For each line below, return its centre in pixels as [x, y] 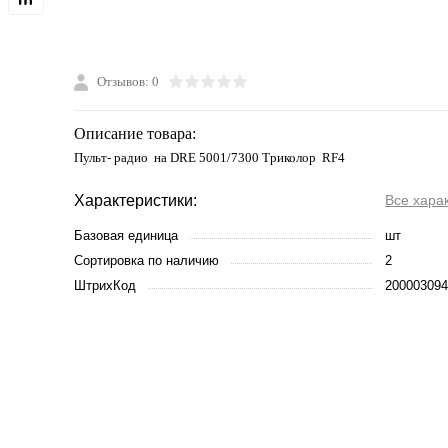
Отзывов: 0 [128, 82]
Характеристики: [135, 201]
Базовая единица [126, 236]
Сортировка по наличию [146, 261]
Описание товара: [135, 134]
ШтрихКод [105, 286]
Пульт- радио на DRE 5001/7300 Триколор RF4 [209, 158]
